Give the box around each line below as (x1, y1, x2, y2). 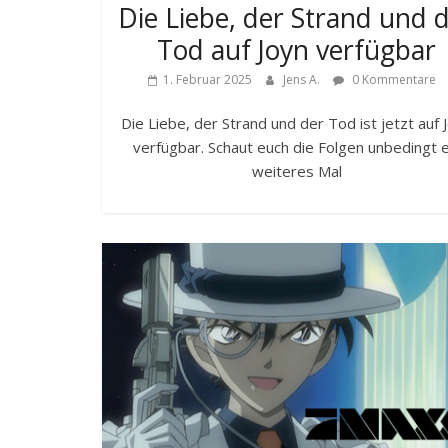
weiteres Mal (251, 161, 342, 182)
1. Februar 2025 (162, 71, 252, 89)
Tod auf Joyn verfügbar (157, 32, 437, 69)
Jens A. (282, 71, 323, 89)
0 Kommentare (348, 71, 436, 89)
